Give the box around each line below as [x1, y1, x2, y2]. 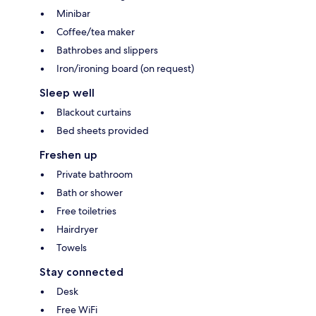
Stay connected [39, 265, 123, 279]
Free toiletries [56, 204, 116, 217]
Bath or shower [56, 186, 123, 199]
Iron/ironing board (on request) [56, 61, 194, 75]
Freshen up [39, 147, 97, 162]
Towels [56, 241, 87, 254]
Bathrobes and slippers [56, 43, 158, 56]
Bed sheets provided [56, 123, 149, 137]
